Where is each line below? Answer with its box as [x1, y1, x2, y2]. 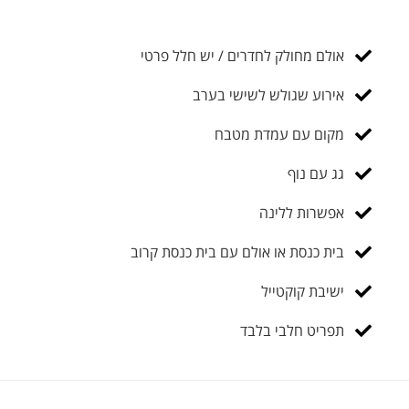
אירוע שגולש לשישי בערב [192, 85, 344, 105]
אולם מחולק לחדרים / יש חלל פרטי [140, 46, 344, 66]
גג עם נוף [287, 163, 344, 184]
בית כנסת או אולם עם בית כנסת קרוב [130, 242, 344, 262]
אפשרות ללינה [258, 203, 344, 223]
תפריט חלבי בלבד [239, 320, 344, 341]
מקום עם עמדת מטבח [214, 124, 344, 144]
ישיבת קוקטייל [260, 281, 344, 301]
